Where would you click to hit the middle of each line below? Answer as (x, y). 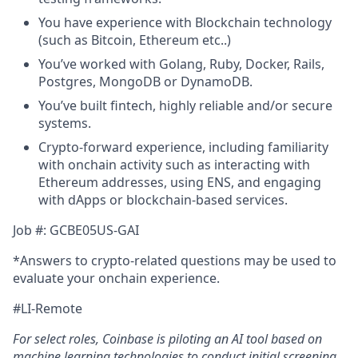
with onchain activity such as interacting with (174, 165)
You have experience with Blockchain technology (185, 22)
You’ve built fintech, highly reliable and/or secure (185, 105)
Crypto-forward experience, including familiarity (183, 147)
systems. (65, 123)
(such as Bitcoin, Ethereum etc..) (135, 40)
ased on (300, 339)
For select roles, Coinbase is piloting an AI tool (140, 339)
